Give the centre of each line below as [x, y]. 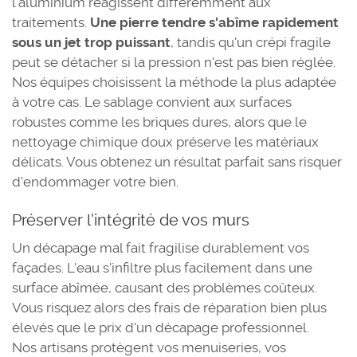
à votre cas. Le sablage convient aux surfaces [152, 102]
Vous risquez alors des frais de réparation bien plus [169, 308]
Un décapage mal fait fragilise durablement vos [161, 248]
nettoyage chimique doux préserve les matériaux [165, 142]
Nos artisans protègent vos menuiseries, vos [149, 347]
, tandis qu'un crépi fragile [251, 42]
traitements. [51, 22]
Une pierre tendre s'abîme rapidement [214, 22]
